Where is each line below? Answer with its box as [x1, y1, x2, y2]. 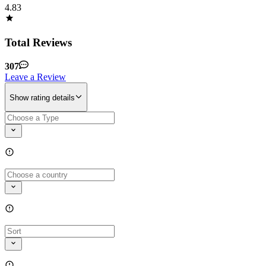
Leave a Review [5, 72, 66, 83]
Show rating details [9, 93, 75, 103]
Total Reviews [5, 36, 72, 49]
